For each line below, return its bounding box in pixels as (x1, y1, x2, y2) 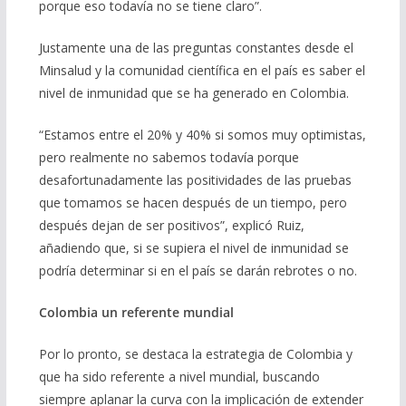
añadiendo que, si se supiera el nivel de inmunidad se (38, 239, 349, 257)
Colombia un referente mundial (38, 304, 234, 322)
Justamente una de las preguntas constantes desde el (38, 39, 353, 57)
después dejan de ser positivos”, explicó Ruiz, (38, 217, 304, 235)
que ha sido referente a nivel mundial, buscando (38, 368, 320, 386)
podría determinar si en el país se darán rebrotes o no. (38, 262, 357, 280)
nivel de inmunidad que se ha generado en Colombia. (38, 84, 349, 102)
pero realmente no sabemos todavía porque (38, 149, 299, 167)
